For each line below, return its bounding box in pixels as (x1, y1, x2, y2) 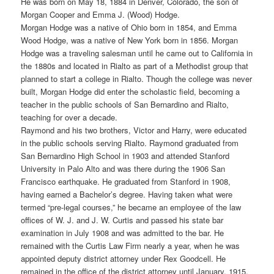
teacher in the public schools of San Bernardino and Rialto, (21, 98, 229, 111)
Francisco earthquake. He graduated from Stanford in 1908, (21, 176, 231, 188)
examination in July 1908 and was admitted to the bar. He (21, 227, 224, 239)
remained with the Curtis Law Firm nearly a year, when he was (21, 240, 240, 252)
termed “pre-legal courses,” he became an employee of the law (21, 201, 242, 213)
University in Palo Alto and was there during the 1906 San (21, 163, 226, 175)
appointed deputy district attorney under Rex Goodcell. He (21, 253, 226, 265)
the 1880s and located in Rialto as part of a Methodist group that (21, 60, 249, 72)
